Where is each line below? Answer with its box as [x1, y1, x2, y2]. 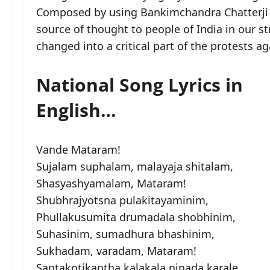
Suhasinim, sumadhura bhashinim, [36, 226, 215, 241]
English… [36, 97, 116, 122]
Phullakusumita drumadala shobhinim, [36, 209, 236, 224]
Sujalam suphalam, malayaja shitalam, [36, 159, 233, 174]
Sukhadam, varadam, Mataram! [36, 243, 196, 258]
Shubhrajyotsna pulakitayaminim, [36, 192, 209, 207]
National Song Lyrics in [36, 72, 243, 97]
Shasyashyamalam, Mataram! [36, 175, 186, 190]
